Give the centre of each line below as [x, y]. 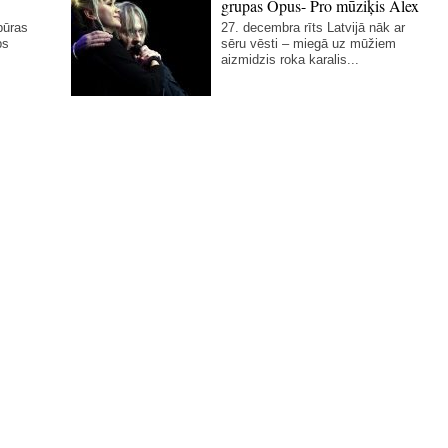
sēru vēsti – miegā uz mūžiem [309, 43]
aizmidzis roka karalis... [290, 59]
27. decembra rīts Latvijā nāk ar [313, 27]
